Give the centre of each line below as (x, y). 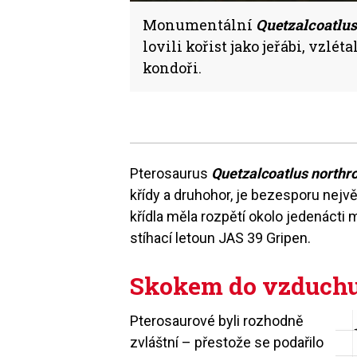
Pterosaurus (171, 173)
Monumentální (199, 24)
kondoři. (172, 67)
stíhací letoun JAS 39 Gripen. (221, 237)
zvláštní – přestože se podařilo (227, 342)
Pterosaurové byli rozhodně (217, 320)
